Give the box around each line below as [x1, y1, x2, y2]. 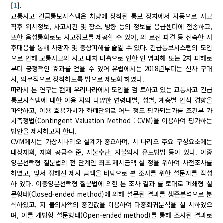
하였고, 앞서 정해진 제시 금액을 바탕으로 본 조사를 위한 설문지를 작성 [11, 168, 212, 178]
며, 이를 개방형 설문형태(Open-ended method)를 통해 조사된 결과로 [11, 210, 212, 220]
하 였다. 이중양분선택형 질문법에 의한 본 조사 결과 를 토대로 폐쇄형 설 [11, 179, 212, 189]
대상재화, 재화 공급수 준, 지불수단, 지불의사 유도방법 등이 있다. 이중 [11, 147, 212, 157]
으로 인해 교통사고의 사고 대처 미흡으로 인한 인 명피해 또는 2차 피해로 [11, 53, 212, 63]
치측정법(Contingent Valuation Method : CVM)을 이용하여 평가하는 [11, 116, 212, 126]
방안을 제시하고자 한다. [11, 126, 77, 136]
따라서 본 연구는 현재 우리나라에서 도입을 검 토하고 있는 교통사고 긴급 [11, 85, 212, 95]
